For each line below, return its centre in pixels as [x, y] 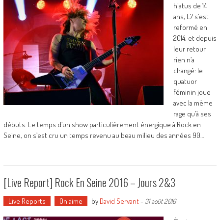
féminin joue [192, 92]
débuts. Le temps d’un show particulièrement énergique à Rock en [102, 124]
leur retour [189, 49]
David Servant [119, 201]
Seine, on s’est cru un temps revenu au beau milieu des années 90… [104, 135]
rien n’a [184, 60]
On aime [71, 201]
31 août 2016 [160, 201]
